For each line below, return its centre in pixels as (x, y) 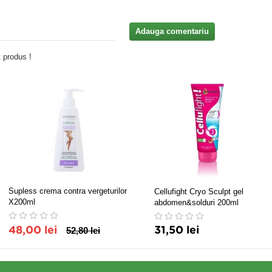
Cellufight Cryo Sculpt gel (199, 192)
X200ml (22, 202)
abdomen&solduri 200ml (196, 202)
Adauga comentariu (172, 31)
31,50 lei (177, 231)
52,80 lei (83, 230)
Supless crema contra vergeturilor (68, 191)
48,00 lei (33, 231)
